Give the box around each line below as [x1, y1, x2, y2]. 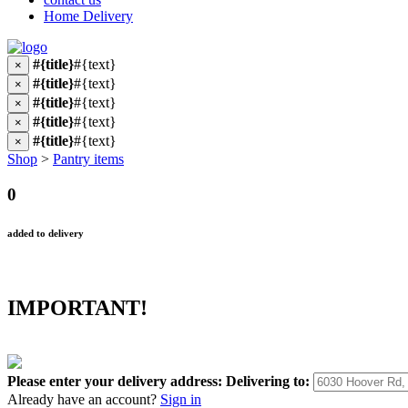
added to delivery [7, 227, 84, 239]
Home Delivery [44, 8, 133, 24]
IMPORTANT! [7, 295, 148, 320]
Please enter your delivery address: [7, 373, 222, 390]
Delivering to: [226, 373, 310, 390]
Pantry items [53, 151, 124, 167]
